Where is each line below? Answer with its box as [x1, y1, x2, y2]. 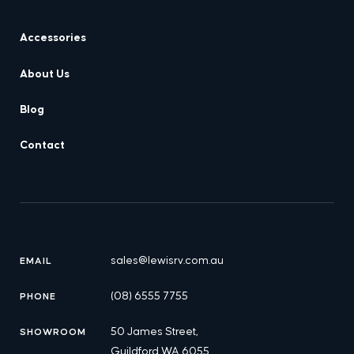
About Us [20, 67, 70, 81]
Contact [20, 138, 65, 152]
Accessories [20, 31, 86, 44]
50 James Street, [111, 325, 198, 338]
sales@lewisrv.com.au [111, 254, 224, 267]
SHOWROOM [20, 326, 87, 338]
